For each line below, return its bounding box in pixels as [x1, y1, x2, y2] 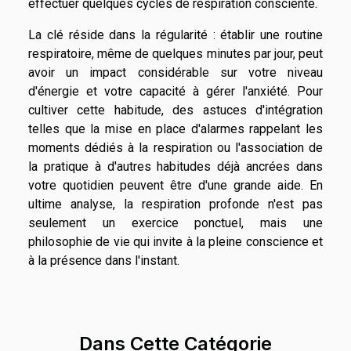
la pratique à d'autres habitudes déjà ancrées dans [28, 158, 323, 174]
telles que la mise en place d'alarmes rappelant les [28, 121, 323, 136]
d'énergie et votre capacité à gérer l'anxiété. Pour [28, 83, 323, 99]
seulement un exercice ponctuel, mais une [28, 215, 323, 230]
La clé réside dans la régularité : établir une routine [28, 27, 323, 42]
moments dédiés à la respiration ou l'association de [28, 139, 323, 155]
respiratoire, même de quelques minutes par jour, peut [28, 45, 323, 61]
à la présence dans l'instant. [28, 252, 179, 268]
